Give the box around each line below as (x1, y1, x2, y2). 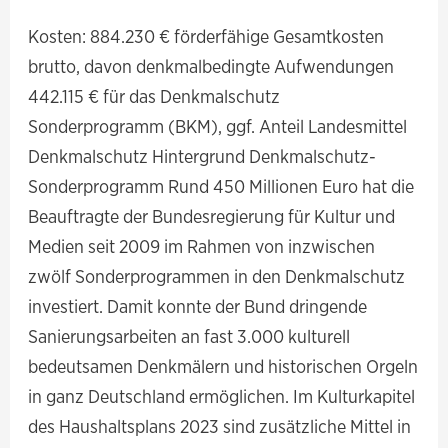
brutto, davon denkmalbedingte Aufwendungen (28, 54, 395, 79)
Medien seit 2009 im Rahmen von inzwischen (28, 234, 376, 259)
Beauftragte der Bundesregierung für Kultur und (28, 204, 396, 229)
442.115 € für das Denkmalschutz (28, 84, 281, 109)
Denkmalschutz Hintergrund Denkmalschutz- (28, 144, 377, 169)
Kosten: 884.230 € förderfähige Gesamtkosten (28, 24, 385, 49)
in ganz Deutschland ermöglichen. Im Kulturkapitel (28, 384, 416, 409)
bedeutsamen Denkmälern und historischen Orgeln (28, 354, 419, 379)
